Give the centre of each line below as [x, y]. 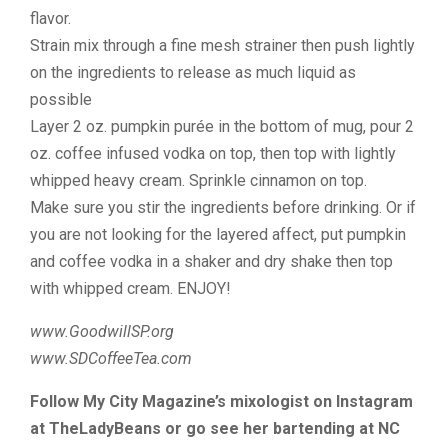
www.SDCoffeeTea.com [111, 358]
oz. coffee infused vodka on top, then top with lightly [213, 153]
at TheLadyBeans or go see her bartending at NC [215, 428]
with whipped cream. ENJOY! [130, 288]
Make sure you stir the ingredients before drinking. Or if [223, 207]
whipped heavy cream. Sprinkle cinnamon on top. [198, 180]
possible [61, 99]
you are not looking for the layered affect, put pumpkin [218, 234]
